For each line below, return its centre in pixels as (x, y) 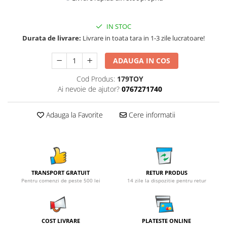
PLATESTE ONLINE (166, 221)
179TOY (130, 79)
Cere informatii (151, 115)
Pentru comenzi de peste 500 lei (61, 180)
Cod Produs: (96, 79)
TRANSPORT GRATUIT (61, 173)
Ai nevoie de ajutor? (88, 89)
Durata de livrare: (52, 38)
